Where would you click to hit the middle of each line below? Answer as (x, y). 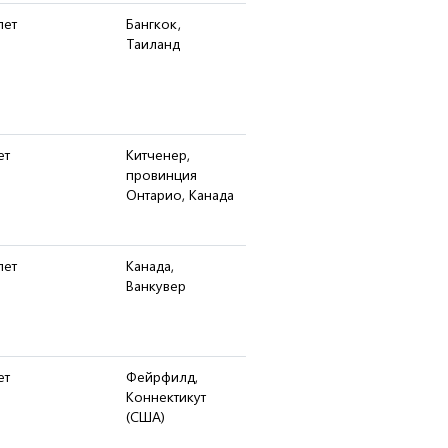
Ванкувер (156, 285)
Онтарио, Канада (180, 194)
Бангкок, (153, 23)
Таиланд (153, 43)
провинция (161, 174)
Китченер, (158, 154)
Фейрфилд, (162, 376)
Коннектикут (166, 396)
